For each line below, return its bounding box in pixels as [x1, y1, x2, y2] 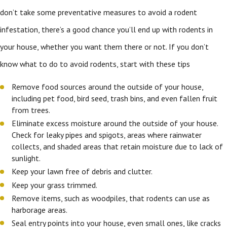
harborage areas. [12, 204, 68, 215]
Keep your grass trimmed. [12, 179, 98, 190]
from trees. [12, 105, 51, 116]
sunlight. [12, 153, 41, 164]
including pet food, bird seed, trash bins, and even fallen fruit [12, 93, 218, 104]
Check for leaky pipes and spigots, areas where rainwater [12, 130, 202, 140]
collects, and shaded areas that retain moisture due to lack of [12, 141, 223, 152]
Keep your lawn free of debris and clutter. [12, 166, 153, 177]
